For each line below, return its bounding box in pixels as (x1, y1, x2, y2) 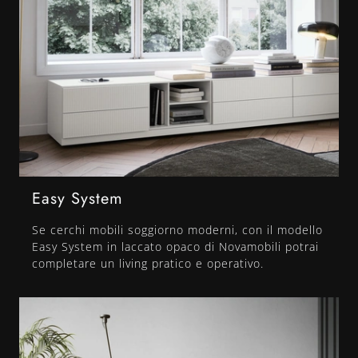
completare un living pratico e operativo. (32, 256, 264, 272)
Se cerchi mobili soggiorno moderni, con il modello (32, 222, 323, 238)
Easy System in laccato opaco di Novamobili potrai (32, 239, 319, 255)
